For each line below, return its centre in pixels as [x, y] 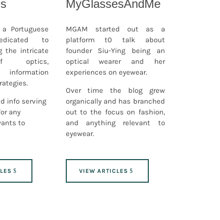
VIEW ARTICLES [103, 171]
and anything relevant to [115, 123]
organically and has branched [115, 101]
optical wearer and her [115, 61]
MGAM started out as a [115, 29]
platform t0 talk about [115, 40]
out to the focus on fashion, [115, 112]
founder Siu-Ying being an [115, 50]
